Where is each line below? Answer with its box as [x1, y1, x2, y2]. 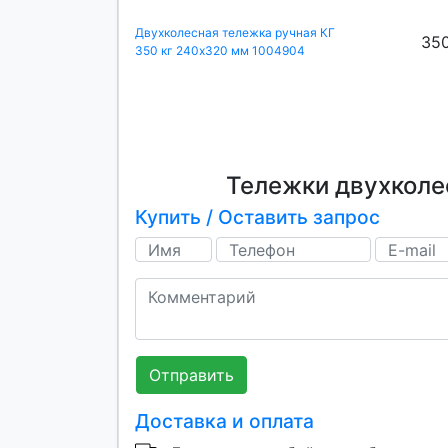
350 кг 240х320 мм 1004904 [135, 43, 305, 59]
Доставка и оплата [135, 409, 314, 434]
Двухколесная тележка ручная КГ [135, 25, 335, 41]
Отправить [149, 365, 234, 386]
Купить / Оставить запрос [135, 205, 380, 230]
